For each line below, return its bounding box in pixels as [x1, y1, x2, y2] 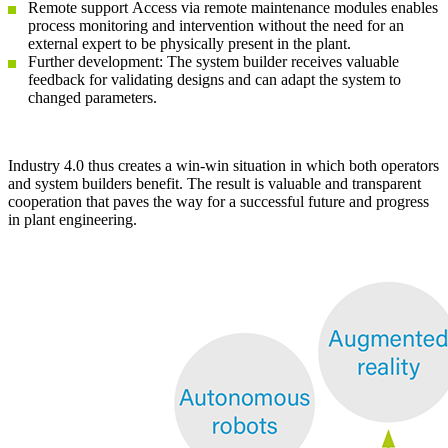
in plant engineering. [8, 211, 137, 229]
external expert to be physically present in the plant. [28, 35, 351, 53]
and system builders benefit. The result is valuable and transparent [8, 175, 421, 193]
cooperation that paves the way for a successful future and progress [8, 193, 429, 211]
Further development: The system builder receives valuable [28, 53, 399, 71]
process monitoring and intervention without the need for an [28, 17, 404, 35]
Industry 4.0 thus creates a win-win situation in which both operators [8, 157, 439, 175]
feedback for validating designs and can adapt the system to [28, 71, 401, 89]
